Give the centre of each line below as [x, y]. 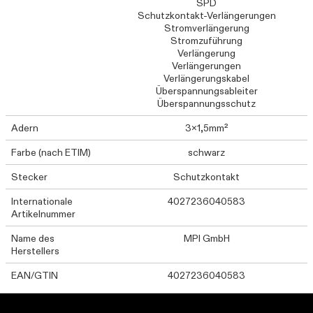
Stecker [29, 177]
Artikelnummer [43, 214]
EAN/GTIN [35, 276]
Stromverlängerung [206, 28]
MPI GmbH [206, 239]
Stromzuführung [207, 41]
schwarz [207, 153]
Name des [33, 239]
